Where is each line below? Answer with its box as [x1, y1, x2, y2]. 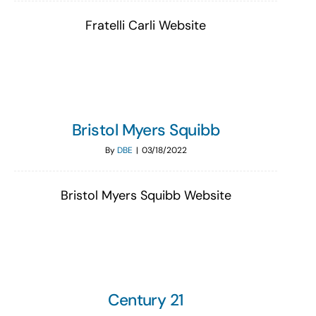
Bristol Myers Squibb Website [60, 187, 231, 205]
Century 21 [108, 289, 183, 311]
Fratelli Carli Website [85, 17, 206, 35]
